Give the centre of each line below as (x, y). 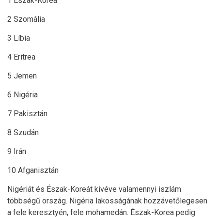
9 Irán (26, 151)
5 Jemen (29, 76)
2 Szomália (30, 19)
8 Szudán (29, 132)
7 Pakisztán (27, 114)
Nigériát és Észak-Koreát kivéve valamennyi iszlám (94, 189)
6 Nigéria (27, 95)
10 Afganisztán (33, 170)
